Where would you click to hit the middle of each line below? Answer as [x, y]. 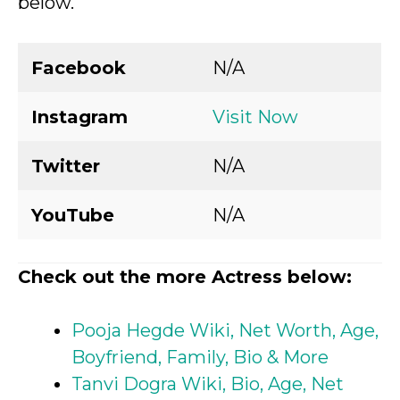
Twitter [66, 166]
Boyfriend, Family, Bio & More [200, 357]
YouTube [73, 215]
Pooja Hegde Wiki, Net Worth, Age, [225, 330]
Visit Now [255, 117]
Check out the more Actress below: [185, 277]
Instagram [79, 117]
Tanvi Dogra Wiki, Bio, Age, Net [208, 384]
